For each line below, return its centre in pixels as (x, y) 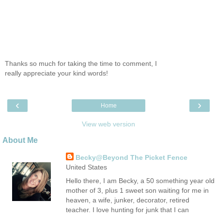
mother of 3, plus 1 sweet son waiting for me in (137, 190)
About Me (20, 140)
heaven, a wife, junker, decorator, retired (127, 200)
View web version (108, 124)
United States (86, 167)
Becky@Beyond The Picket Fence (131, 158)
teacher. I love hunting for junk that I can (127, 209)
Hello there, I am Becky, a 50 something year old (140, 180)
